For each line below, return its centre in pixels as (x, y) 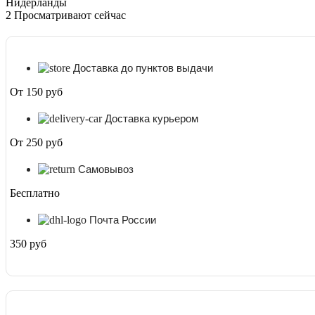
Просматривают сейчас (70, 15)
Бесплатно (35, 193)
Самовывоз (106, 169)
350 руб (28, 244)
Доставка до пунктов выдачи (143, 68)
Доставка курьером (152, 118)
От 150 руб (36, 92)
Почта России (123, 220)
